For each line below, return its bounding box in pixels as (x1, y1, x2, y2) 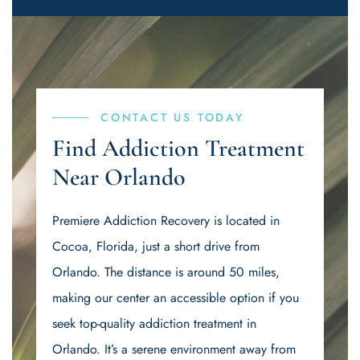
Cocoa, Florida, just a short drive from (52, 237, 260, 256)
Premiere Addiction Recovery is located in (52, 211, 280, 230)
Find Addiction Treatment (52, 133, 305, 163)
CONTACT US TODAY (100, 109, 244, 125)
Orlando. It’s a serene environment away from (52, 340, 296, 358)
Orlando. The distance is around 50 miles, (52, 263, 280, 281)
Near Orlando (52, 162, 186, 192)
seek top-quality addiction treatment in (52, 314, 256, 333)
